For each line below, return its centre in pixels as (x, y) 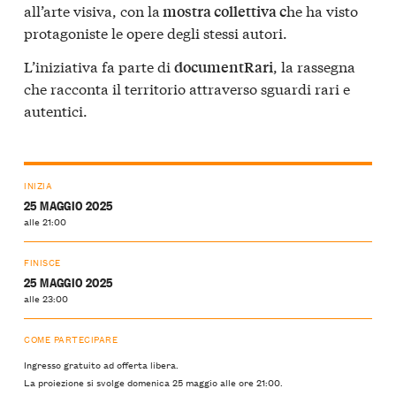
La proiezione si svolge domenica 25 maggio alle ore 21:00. (153, 382)
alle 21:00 (45, 221)
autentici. (56, 110)
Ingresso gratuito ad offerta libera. (101, 365)
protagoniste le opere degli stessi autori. (156, 33)
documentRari (224, 66)
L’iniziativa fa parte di (99, 65)
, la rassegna (314, 65)
